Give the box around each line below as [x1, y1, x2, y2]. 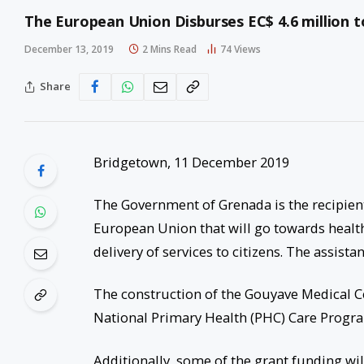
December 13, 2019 [24, 41, 114, 56]
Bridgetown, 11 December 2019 [93, 152, 289, 171]
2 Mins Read [142, 41, 197, 56]
